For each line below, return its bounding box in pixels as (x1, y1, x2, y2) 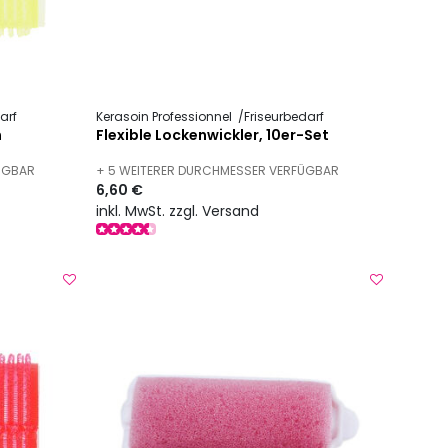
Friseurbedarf (244, 108, 325, 126)
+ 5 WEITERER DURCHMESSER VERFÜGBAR (96, 162, 340, 180)
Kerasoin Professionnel (96, 108, 236, 126)
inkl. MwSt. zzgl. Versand (96, 200, 260, 221)
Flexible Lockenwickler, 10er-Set (96, 125, 330, 146)
